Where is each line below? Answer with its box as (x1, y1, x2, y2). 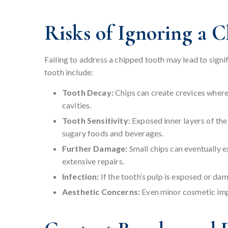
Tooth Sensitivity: (62, 116, 130, 126)
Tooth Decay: (62, 88, 113, 98)
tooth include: (44, 67, 94, 77)
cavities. (62, 100, 92, 110)
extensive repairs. (62, 156, 124, 166)
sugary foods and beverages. (62, 128, 164, 138)
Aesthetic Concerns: (62, 187, 140, 197)
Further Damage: (62, 144, 128, 154)
